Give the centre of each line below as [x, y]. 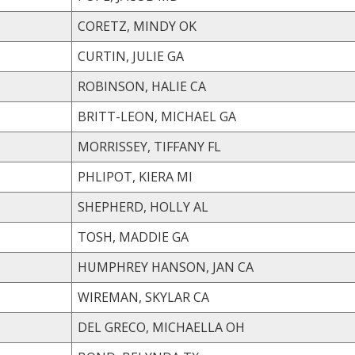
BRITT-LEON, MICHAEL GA [228, 116]
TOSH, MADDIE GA [180, 237]
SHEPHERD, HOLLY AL [201, 206]
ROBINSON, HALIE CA [198, 86]
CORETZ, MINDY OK [188, 26]
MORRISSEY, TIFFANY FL [214, 146]
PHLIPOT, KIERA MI [185, 176]
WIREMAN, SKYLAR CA [201, 297]
